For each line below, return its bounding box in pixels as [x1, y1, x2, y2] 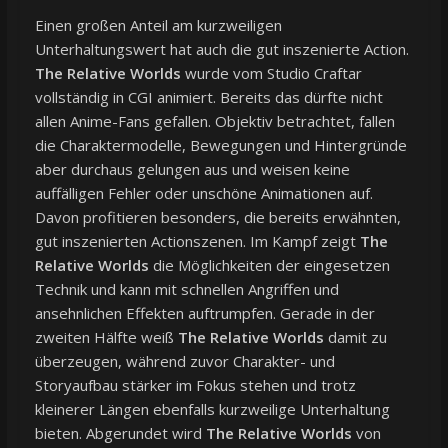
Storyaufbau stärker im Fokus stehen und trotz [34, 374, 356, 395]
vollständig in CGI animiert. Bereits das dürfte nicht [34, 86, 383, 107]
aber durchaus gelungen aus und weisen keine [34, 158, 350, 179]
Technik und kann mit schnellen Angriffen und [34, 278, 339, 299]
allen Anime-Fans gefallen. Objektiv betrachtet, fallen [34, 110, 395, 131]
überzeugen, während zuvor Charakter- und [34, 350, 335, 371]
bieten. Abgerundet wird [34, 422, 206, 443]
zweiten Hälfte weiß [34, 326, 178, 347]
